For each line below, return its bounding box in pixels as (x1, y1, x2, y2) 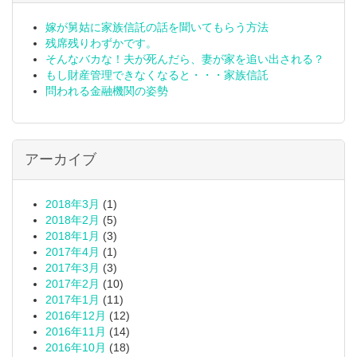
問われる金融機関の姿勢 (45, 84, 168, 97)
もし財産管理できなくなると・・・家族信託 (45, 69, 269, 81)
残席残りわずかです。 (45, 37, 157, 49)
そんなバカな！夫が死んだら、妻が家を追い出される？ (45, 53, 324, 65)
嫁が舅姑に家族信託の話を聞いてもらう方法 (45, 21, 269, 33)
